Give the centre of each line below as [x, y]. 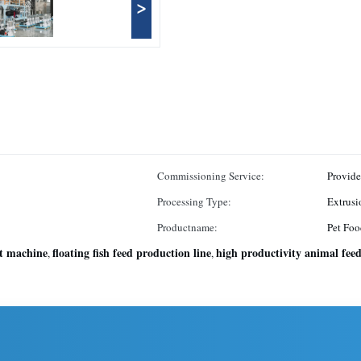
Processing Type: [194, 201]
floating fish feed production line [132, 253]
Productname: [187, 227]
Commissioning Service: [211, 176]
